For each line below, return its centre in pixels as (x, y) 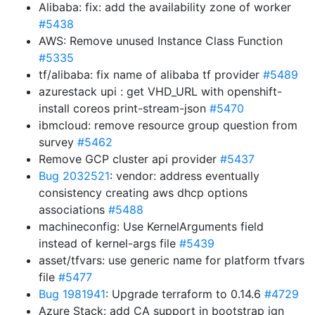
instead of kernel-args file (109, 243)
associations (73, 210)
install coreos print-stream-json (124, 108)
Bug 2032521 (74, 176)
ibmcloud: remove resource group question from (168, 125)
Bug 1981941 (72, 294)
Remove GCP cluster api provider (129, 159)
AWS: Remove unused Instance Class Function (161, 41)
